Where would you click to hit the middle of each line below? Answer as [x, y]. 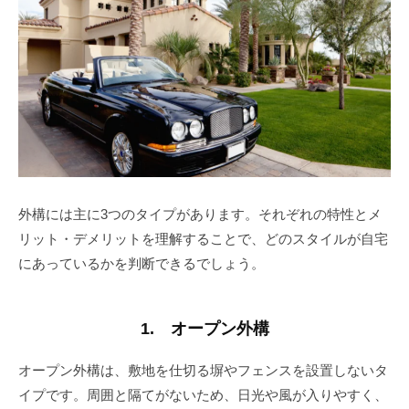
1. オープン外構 [204, 329]
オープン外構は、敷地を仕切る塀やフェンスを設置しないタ [203, 371]
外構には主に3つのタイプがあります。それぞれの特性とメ [200, 215]
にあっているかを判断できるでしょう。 [142, 264]
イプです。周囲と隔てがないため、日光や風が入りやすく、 [203, 395]
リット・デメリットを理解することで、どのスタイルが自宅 [203, 239]
